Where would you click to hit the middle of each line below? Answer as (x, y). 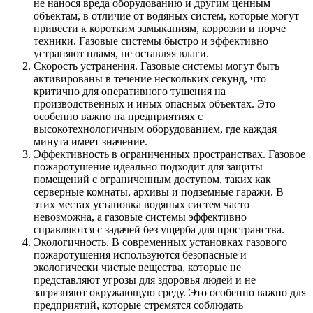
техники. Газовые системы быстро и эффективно (151, 41)
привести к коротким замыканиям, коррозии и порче (160, 28)
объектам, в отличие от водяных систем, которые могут (166, 15)
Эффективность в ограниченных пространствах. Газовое (169, 154)
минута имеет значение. (90, 141)
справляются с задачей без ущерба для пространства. (159, 229)
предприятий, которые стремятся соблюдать (138, 305)
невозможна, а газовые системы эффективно (140, 217)
